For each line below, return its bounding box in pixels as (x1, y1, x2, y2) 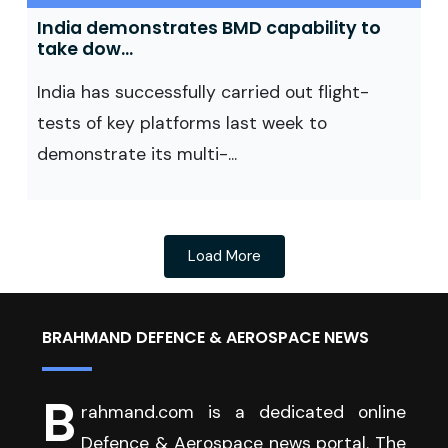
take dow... (37, 37, 133, 61)
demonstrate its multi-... (37, 143, 237, 165)
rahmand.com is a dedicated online (81, 401, 406, 423)
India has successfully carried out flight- (37, 81, 369, 103)
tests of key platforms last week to (37, 112, 327, 134)
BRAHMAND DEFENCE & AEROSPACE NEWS (42, 326, 369, 349)
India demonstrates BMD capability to (37, 16, 381, 40)
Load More (187, 246, 261, 266)
